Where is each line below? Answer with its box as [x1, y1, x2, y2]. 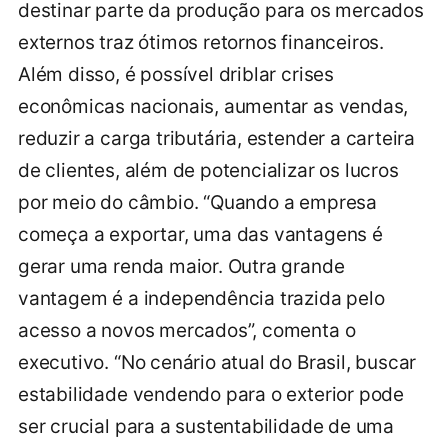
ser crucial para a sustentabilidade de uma [18, 415, 395, 439]
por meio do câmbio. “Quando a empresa [18, 191, 377, 215]
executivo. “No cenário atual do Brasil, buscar [18, 351, 417, 375]
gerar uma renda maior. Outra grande [18, 255, 345, 279]
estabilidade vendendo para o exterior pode [18, 383, 405, 407]
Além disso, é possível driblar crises [18, 63, 334, 87]
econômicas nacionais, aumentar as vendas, [18, 95, 409, 119]
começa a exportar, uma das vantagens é [18, 223, 383, 247]
